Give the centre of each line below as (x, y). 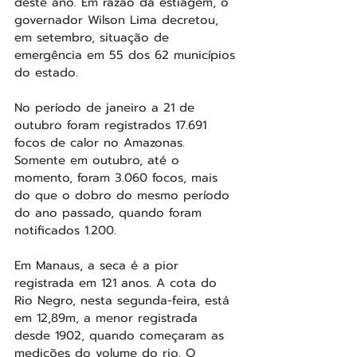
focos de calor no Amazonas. (102, 143)
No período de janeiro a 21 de (107, 108)
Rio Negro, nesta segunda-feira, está (124, 301)
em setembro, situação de (94, 38)
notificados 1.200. (65, 231)
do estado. (46, 73)
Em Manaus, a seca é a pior (99, 266)
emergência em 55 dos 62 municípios (127, 55)
